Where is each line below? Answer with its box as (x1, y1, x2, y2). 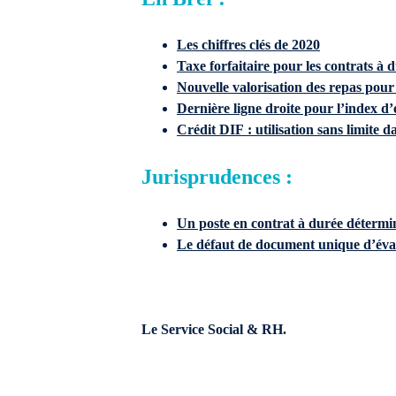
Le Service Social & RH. (141, 322, 286, 337)
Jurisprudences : (141, 165, 293, 188)
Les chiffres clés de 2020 (177, 37, 320, 52)
